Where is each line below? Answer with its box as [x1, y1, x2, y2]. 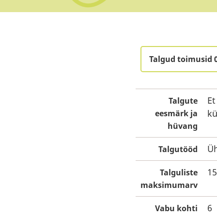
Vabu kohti [155, 203, 198, 214]
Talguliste [160, 167, 198, 178]
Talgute [169, 95, 198, 106]
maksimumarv [140, 180, 198, 190]
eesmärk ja [155, 108, 198, 119]
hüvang [168, 121, 198, 131]
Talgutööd [158, 144, 198, 155]
